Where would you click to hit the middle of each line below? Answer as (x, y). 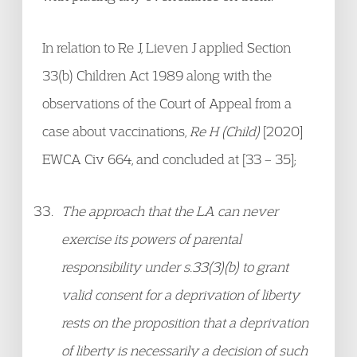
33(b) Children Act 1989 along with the (157, 75)
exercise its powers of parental (151, 239)
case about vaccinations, (116, 131)
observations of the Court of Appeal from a (167, 103)
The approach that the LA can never (170, 211)
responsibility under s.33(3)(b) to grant (175, 267)
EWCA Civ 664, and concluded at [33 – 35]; (169, 159)
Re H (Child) (226, 131)
